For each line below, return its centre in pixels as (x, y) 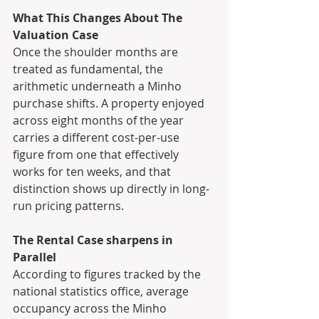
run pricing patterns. (70, 206)
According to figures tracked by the (108, 274)
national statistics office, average (102, 292)
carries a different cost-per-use (98, 138)
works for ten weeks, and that (93, 172)
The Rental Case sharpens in (94, 240)
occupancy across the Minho (91, 309)
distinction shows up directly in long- (111, 189)
